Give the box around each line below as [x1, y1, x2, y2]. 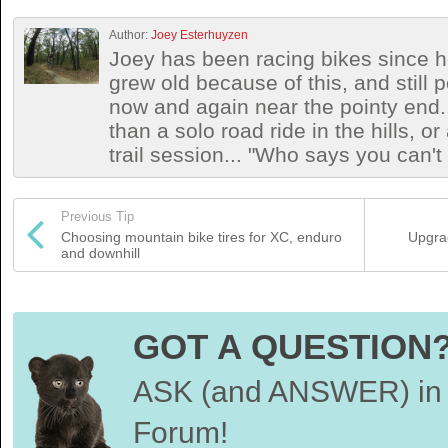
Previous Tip [61, 209, 134, 224]
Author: [109, 28, 151, 42]
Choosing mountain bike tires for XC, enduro [61, 229, 342, 245]
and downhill [61, 245, 140, 261]
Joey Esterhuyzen [151, 28, 248, 42]
